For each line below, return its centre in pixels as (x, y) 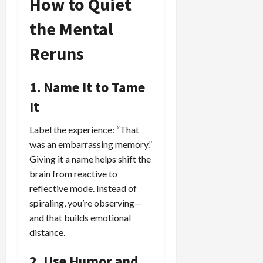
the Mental (71, 28)
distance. (47, 232)
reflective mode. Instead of (83, 188)
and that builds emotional (80, 217)
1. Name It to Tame (87, 87)
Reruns (57, 53)
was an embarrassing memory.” (91, 144)
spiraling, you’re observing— (86, 203)
